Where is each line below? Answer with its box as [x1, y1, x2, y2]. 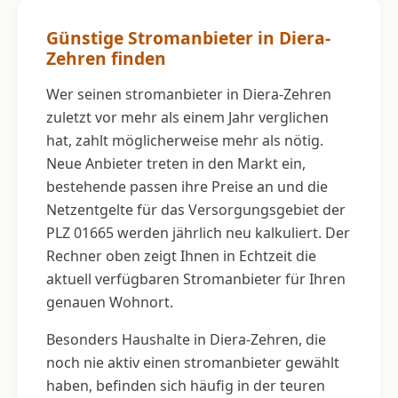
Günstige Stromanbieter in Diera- [46, 25, 330, 50]
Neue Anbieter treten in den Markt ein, [46, 153, 306, 173]
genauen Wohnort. [46, 291, 173, 312]
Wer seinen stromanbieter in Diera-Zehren [46, 84, 331, 104]
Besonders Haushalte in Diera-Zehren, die [46, 329, 326, 349]
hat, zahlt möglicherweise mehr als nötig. [46, 130, 323, 150]
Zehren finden [46, 45, 166, 70]
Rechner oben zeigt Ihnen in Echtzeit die [46, 245, 316, 266]
